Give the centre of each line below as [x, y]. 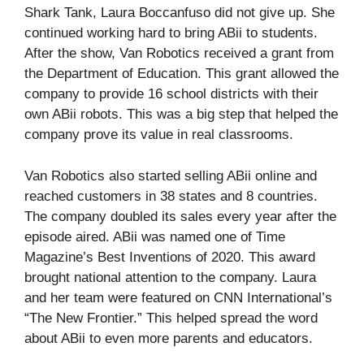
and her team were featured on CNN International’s [178, 297]
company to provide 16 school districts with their [171, 94]
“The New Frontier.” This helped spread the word [171, 318]
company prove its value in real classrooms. [159, 135]
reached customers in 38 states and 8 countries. [171, 196]
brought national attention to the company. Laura [170, 277]
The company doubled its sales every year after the [180, 216]
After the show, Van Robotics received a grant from [179, 54]
